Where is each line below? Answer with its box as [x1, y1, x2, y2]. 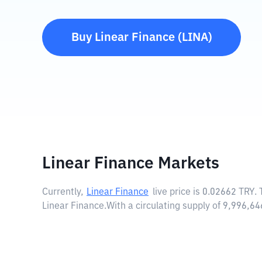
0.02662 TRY [202, 188, 254, 197]
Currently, [42, 188, 84, 197]
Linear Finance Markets [42, 156, 219, 172]
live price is [153, 188, 202, 197]
